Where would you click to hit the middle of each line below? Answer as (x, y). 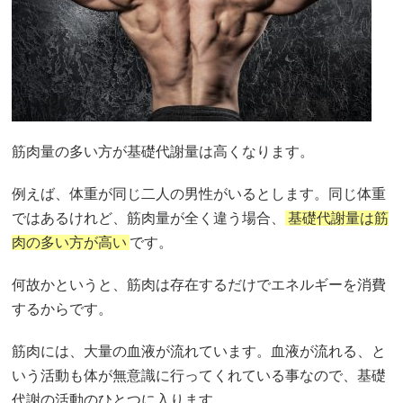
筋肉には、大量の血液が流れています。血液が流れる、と (199, 351)
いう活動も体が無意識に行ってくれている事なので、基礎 (199, 375)
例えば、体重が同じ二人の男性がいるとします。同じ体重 (199, 193)
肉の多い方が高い (70, 242)
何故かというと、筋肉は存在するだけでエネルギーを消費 (199, 284)
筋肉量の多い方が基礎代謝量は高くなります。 (163, 151)
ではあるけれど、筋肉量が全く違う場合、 (149, 218)
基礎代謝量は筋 (339, 218)
